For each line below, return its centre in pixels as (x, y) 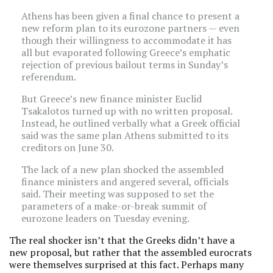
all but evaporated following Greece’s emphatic (126, 52)
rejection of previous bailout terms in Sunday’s (125, 65)
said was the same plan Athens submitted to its (125, 135)
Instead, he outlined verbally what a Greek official (131, 123)
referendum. (49, 77)
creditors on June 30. (68, 147)
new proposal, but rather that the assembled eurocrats (130, 252)
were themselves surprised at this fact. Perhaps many (126, 264)
